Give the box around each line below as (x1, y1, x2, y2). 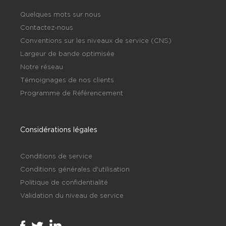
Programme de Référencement (20, 89, 123, 96)
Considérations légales (20, 125, 97, 133)
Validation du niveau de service (20, 191, 124, 199)
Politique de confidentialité (20, 178, 108, 186)
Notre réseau (20, 63, 63, 70)
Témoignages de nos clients (20, 76, 114, 83)
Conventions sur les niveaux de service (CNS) (20, 36, 172, 44)
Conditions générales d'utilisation (20, 165, 130, 173)
